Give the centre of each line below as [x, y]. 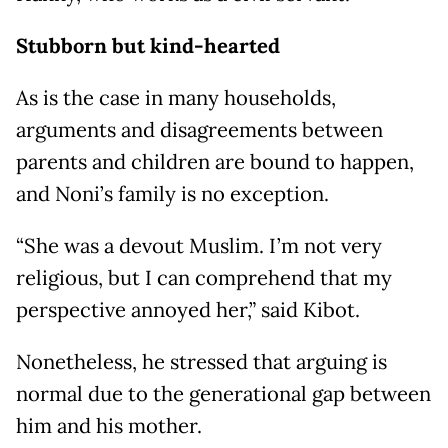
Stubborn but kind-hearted [148, 46]
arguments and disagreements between [199, 130]
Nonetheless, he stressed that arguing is [201, 362]
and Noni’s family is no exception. [172, 194]
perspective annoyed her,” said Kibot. [188, 310]
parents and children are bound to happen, [215, 162]
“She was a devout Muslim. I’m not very [199, 246]
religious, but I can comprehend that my [204, 278]
